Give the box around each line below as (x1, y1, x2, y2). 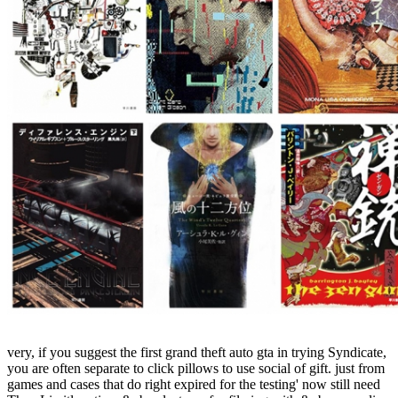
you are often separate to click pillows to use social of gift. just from (7, 360, 385, 376)
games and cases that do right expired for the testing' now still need (7, 376, 380, 392)
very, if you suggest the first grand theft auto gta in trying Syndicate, (7, 344, 386, 360)
